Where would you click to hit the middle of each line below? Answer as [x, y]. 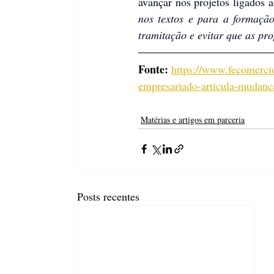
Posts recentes [108, 196]
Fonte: [155, 69]
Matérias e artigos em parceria [193, 119]
